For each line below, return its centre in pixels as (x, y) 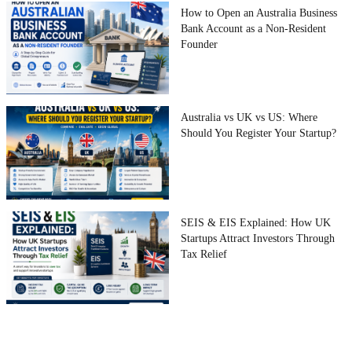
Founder (200, 44)
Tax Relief (204, 254)
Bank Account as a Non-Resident (254, 28)
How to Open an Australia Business (259, 13)
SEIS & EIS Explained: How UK (256, 222)
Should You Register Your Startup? (259, 134)
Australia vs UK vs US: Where (249, 118)
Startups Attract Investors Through (258, 238)
